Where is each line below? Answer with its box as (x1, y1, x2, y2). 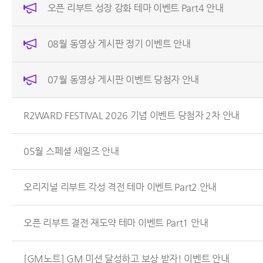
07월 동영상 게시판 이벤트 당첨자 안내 (47, 74, 200, 85)
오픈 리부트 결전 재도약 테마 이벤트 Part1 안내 (23, 217, 208, 228)
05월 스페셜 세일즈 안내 (23, 146, 119, 157)
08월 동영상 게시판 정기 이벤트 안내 (47, 38, 191, 49)
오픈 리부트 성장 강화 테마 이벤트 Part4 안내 (47, 2, 224, 14)
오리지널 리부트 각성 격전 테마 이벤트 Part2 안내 (23, 181, 217, 193)
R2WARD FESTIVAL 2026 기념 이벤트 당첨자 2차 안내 (23, 110, 240, 121)
